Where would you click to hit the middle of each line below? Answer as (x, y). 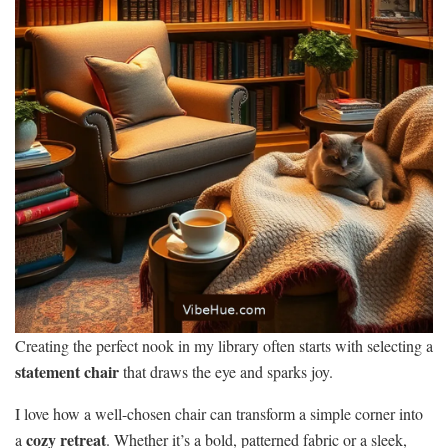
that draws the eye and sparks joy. (226, 372)
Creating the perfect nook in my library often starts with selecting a (224, 346)
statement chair (67, 372)
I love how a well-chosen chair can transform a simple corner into (219, 414)
